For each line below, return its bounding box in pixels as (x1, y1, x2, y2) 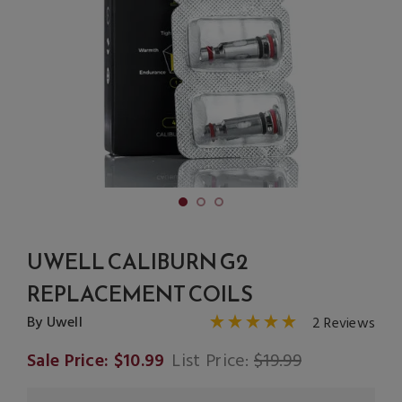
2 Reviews (311, 311, 375, 336)
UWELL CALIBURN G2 (27, 245, 249, 278)
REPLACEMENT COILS (27, 277, 253, 310)
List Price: (171, 346, 255, 376)
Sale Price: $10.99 (27, 346, 165, 376)
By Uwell (27, 310, 83, 335)
